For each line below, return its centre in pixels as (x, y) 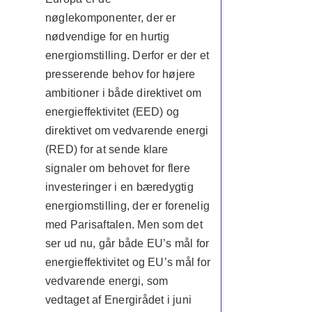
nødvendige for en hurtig (107, 37)
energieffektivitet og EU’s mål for (128, 262)
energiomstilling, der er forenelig (127, 206)
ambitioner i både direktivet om (123, 93)
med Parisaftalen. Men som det (124, 225)
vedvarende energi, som (107, 281)
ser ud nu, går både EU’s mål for (127, 243)
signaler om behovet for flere (117, 168)
